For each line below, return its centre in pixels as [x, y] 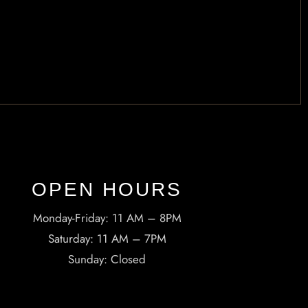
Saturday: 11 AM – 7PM [107, 238]
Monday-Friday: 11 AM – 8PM [107, 218]
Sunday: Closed [107, 259]
